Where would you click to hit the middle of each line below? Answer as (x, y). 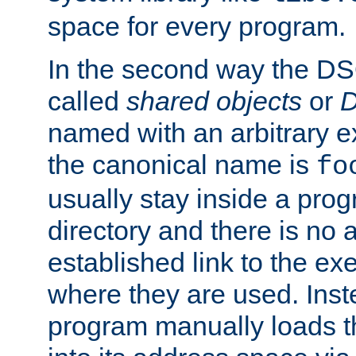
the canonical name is (182, 165)
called (87, 101)
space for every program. (197, 27)
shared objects (214, 101)
